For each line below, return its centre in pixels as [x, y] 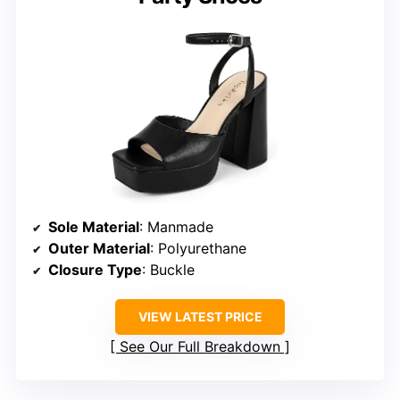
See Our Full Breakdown [200, 346]
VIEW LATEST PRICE [200, 316]
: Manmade [176, 226]
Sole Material [94, 226]
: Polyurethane [198, 248]
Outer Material [99, 248]
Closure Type [95, 269]
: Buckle [168, 269]
